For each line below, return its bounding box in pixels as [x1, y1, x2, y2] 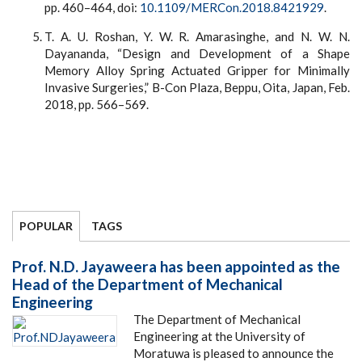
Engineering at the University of [133, 329, 305, 344]
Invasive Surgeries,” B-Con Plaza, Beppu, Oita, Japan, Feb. [44, 80, 350, 95]
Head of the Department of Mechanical [12, 275, 283, 294]
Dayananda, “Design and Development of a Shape [44, 46, 350, 61]
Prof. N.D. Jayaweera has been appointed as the [12, 257, 340, 276]
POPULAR [19, 219, 73, 234]
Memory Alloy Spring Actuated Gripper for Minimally [44, 63, 350, 78]
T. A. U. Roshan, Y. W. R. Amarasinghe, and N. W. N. [44, 29, 350, 44]
